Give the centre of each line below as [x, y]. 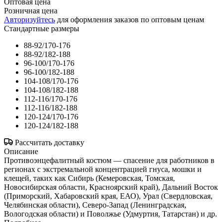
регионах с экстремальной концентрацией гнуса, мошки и [103, 169]
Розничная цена [31, 10]
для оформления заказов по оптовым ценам [130, 19]
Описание [21, 151]
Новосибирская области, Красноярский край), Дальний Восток [111, 187]
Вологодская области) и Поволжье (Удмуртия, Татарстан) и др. [111, 214]
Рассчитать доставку [50, 142]
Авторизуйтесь [29, 19]
